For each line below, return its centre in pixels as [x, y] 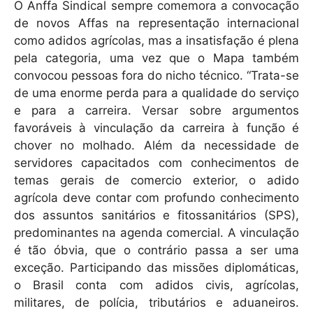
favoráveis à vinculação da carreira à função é [156, 128]
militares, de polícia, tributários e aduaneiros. [156, 302]
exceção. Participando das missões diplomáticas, [156, 267]
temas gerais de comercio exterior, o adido [156, 180]
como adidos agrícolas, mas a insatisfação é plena [156, 40]
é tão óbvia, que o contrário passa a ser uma [156, 250]
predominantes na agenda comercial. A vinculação [156, 232]
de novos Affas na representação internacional [156, 23]
